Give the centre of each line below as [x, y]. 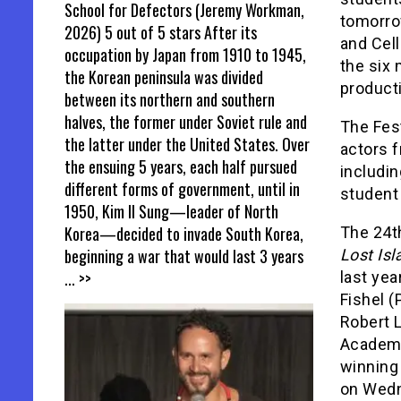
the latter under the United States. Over [187, 144]
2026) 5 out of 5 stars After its [161, 32]
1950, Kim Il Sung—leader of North [171, 211]
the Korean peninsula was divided [164, 77]
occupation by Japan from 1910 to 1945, [185, 54]
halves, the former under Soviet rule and [186, 121]
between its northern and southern [170, 99]
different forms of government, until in [182, 188]
